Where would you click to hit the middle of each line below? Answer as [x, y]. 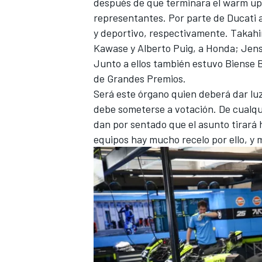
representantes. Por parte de [160, 18]
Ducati [242, 18]
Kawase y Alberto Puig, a [150, 48]
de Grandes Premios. [140, 79]
